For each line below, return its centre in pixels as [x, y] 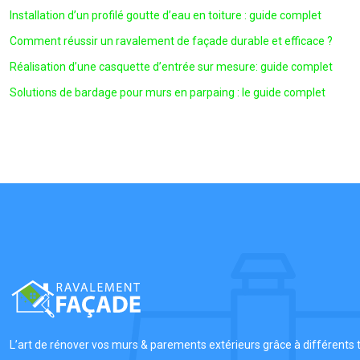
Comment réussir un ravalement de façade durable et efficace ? [171, 41]
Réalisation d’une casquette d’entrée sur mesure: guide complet [171, 67]
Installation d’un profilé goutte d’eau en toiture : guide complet [166, 15]
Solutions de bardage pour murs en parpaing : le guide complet [168, 92]
